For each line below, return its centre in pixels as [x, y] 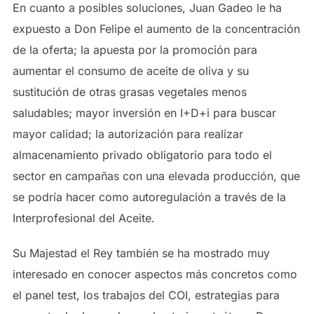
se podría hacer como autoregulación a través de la [149, 197]
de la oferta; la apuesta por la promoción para [135, 50]
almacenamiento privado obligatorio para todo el [142, 155]
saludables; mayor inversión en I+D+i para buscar [144, 113]
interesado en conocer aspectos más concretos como [155, 274]
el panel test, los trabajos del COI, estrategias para [146, 295]
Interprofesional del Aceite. [83, 218]
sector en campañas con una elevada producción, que [156, 176]
